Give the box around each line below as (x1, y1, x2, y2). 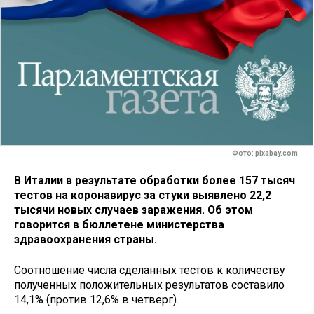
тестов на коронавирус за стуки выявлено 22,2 (14, 188, 271, 202)
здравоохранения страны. (14, 232, 157, 246)
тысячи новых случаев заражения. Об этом (14, 203, 253, 217)
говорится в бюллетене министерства (14, 217, 224, 231)
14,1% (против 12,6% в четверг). (14, 293, 179, 307)
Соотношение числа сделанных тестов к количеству (14, 264, 285, 278)
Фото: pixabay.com (232, 149, 299, 158)
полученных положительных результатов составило (14, 278, 285, 292)
